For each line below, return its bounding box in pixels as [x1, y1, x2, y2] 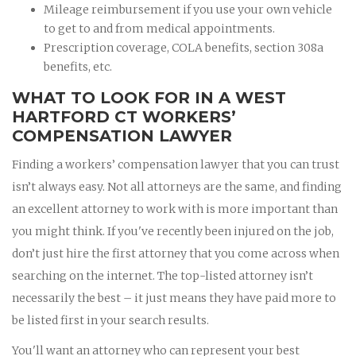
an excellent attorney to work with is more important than [12, 201, 338, 216]
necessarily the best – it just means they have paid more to [12, 290, 336, 305]
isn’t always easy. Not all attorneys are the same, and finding [12, 179, 342, 194]
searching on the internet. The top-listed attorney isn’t [12, 268, 313, 283]
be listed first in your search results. [12, 312, 209, 327]
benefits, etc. [44, 59, 112, 74]
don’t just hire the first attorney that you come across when [12, 246, 339, 261]
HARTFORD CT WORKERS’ [12, 106, 236, 126]
